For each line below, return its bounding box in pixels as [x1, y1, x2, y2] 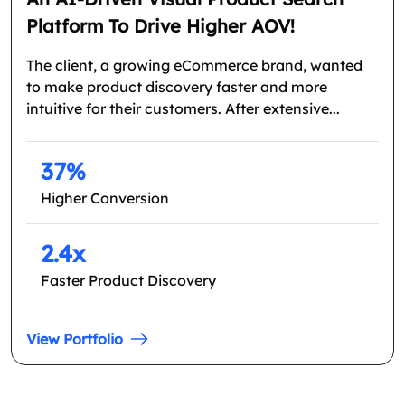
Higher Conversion [41, 189, 169, 208]
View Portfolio [26, 330, 123, 349]
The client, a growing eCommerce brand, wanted [26, 56, 363, 75]
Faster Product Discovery [41, 271, 216, 290]
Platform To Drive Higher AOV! [26, 14, 295, 38]
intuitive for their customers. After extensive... [26, 99, 340, 118]
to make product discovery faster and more [26, 78, 327, 97]
